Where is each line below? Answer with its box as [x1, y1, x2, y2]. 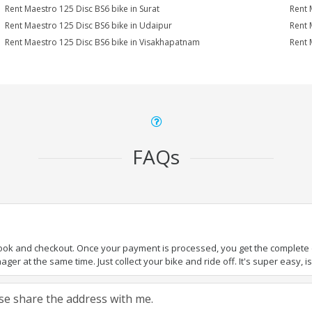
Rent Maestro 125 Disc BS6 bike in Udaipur [5, 19, 173, 31]
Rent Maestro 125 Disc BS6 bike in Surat [5, 3, 160, 15]
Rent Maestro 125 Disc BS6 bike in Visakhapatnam [5, 36, 201, 48]
